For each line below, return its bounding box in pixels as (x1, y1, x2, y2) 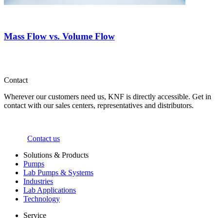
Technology (23, 195, 60, 203)
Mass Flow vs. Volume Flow (4, 31, 115, 41)
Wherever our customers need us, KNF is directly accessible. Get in (4, 92, 211, 101)
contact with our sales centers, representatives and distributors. (4, 101, 194, 110)
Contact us (27, 134, 60, 143)
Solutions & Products (23, 151, 89, 160)
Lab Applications (23, 186, 76, 195)
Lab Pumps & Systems (23, 168, 93, 177)
